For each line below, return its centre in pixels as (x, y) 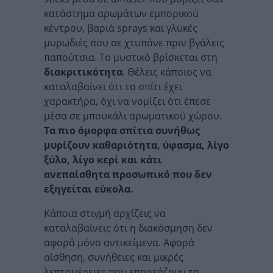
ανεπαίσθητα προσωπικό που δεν (128, 174)
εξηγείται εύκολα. (89, 189)
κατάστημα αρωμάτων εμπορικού (121, 13)
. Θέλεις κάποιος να (167, 72)
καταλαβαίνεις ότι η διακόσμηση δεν (128, 228)
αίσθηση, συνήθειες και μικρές (114, 257)
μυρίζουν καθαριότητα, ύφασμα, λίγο (136, 145)
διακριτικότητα (83, 72)
